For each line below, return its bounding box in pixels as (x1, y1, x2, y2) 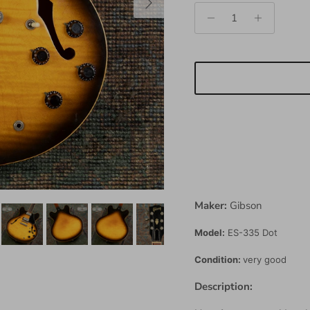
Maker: (194, 198, 230, 212)
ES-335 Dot (224, 226, 277, 238)
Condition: (194, 253, 243, 265)
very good (242, 253, 289, 265)
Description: (194, 279, 253, 293)
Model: (194, 226, 225, 238)
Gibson (229, 198, 262, 212)
